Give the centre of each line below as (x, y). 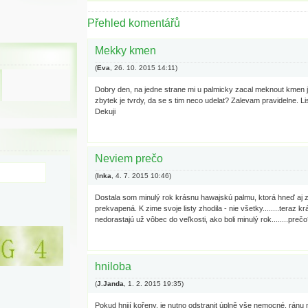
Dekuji (105, 111)
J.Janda (110, 284)
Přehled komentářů (134, 23)
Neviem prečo (129, 158)
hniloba (113, 266)
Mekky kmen (125, 51)
